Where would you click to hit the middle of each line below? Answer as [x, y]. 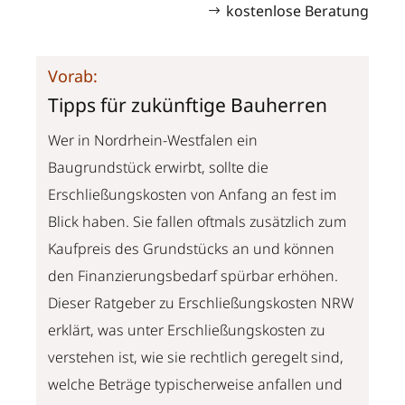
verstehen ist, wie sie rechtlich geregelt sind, [196, 357]
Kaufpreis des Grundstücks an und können [192, 249]
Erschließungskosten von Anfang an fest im [193, 194]
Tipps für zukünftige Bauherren [188, 105]
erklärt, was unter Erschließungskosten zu [187, 330]
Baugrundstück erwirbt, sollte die [159, 167]
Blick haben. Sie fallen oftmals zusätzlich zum [198, 221]
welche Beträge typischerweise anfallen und [196, 384]
